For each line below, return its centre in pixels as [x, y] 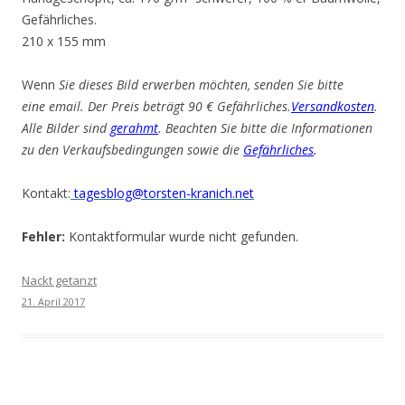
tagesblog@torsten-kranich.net [162, 193]
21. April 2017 [53, 301]
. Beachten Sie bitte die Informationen [265, 128]
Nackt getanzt [59, 280]
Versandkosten [333, 106]
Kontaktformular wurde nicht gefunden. [182, 236]
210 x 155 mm [64, 41]
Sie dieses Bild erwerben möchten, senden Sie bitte [201, 85]
